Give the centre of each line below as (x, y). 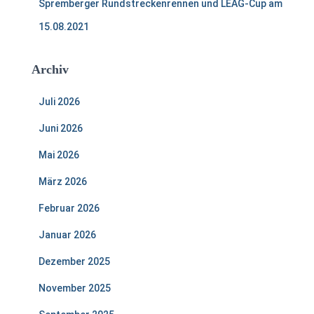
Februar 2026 (69, 208)
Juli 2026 (59, 102)
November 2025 (75, 288)
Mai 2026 (59, 155)
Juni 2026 (61, 128)
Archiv (50, 69)
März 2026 (63, 182)
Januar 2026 (67, 235)
